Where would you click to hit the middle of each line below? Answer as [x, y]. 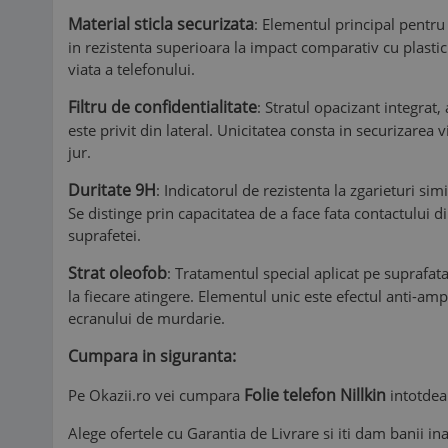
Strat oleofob [117, 273]
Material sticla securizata [161, 24]
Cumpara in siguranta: [152, 356]
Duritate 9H [112, 190]
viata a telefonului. [131, 69]
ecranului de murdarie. [146, 318]
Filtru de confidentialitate [162, 107]
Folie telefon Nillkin [315, 395]
